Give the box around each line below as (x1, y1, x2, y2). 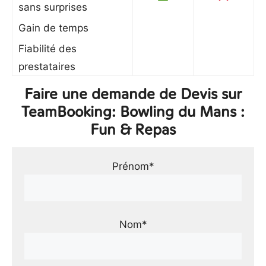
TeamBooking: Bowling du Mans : (21, 102, 245, 122)
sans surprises (18, 1, 87, 13)
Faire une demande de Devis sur (24, 84, 242, 104)
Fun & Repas (90, 119, 176, 140)
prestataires (18, 61, 75, 72)
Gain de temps (18, 22, 88, 34)
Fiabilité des (18, 43, 77, 55)
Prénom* (112, 160, 154, 172)
